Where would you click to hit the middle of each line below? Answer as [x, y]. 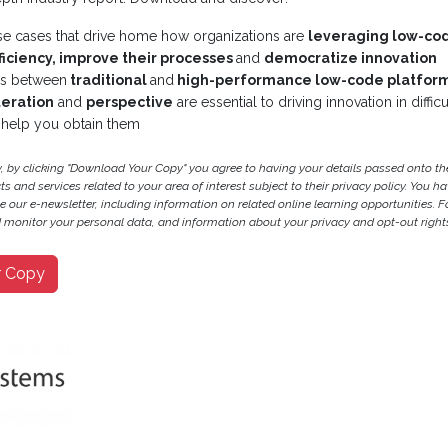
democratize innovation [350, 58]
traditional [108, 80]
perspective [129, 102]
